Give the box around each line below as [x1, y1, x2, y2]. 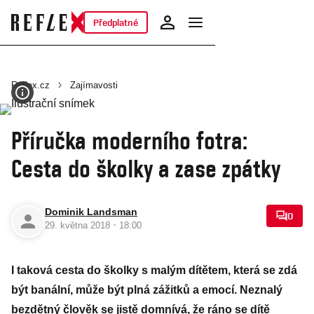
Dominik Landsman [45, 206, 137, 217]
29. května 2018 [45, 220, 113, 231]
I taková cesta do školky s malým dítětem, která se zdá [11, 264, 297, 276]
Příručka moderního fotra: [11, 125, 247, 155]
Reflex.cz [11, 80, 50, 90]
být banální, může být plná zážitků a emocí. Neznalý [11, 284, 282, 296]
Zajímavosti [70, 80, 118, 90]
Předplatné [93, 17, 138, 28]
